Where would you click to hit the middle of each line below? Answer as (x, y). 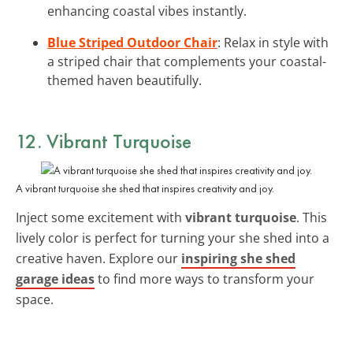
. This (312, 217)
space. (35, 299)
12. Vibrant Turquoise (104, 141)
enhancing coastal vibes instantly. (147, 11)
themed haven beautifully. (124, 80)
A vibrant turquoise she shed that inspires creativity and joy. (145, 188)
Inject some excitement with (100, 217)
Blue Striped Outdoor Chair (132, 42)
